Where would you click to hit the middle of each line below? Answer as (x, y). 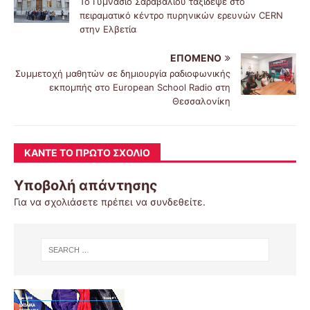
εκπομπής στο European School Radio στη (140, 88)
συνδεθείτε (176, 202)
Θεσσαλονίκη (201, 101)
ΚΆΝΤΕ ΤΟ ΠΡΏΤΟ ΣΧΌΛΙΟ (87, 153)
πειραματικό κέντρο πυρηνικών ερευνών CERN (181, 16)
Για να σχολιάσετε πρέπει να (82, 202)
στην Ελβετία (108, 29)
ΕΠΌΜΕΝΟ (196, 58)
